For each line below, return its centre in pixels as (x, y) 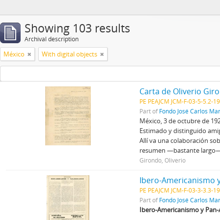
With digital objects (69, 54)
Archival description (52, 39)
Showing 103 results (77, 28)
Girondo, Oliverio (163, 160)
